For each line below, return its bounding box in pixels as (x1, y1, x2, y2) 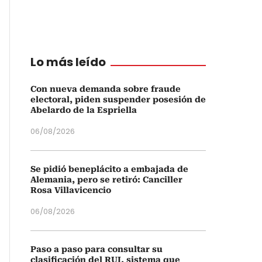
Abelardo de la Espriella (30, 105, 137, 115)
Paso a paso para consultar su (30, 244, 163, 254)
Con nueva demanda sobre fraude (30, 84, 181, 94)
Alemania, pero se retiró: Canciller (30, 175, 182, 184)
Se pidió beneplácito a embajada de (30, 164, 188, 174)
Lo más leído (30, 54, 106, 70)
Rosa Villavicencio (30, 185, 111, 195)
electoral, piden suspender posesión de (30, 95, 206, 104)
